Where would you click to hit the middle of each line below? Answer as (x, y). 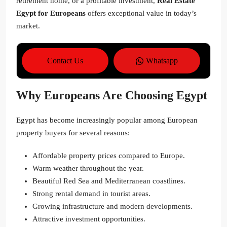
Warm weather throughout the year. (88, 168)
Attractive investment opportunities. (89, 219)
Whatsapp (162, 61)
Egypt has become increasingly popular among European (107, 120)
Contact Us (65, 61)
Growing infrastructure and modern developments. (112, 206)
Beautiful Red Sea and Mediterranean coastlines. (109, 181)
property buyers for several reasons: (73, 133)
